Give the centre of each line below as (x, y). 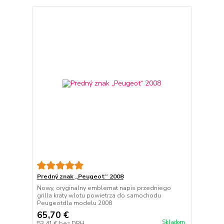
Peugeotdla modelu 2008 (74, 203)
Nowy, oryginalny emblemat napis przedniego (104, 188)
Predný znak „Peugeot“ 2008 (80, 176)
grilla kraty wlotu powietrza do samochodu (99, 195)
